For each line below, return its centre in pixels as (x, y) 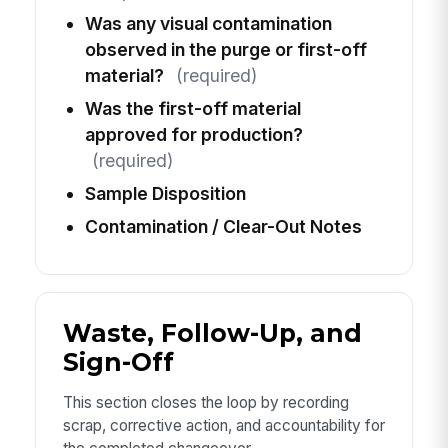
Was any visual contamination (208, 23)
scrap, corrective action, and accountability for (223, 425)
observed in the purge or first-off (225, 49)
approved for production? (193, 135)
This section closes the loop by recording (205, 402)
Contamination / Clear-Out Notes (223, 227)
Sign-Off (118, 362)
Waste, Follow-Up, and (212, 333)
